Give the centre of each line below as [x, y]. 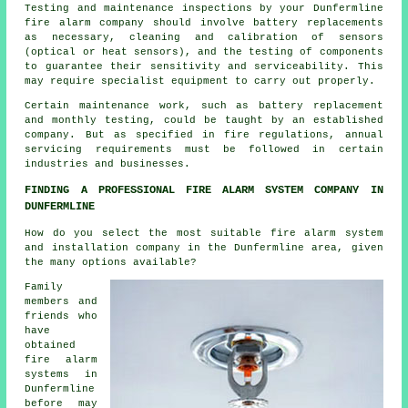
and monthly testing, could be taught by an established [204, 121]
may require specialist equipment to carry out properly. [200, 82]
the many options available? [111, 263]
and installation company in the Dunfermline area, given [204, 248]
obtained [51, 346]
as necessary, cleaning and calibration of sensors [204, 38]
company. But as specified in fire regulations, [185, 135]
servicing [54, 150]
